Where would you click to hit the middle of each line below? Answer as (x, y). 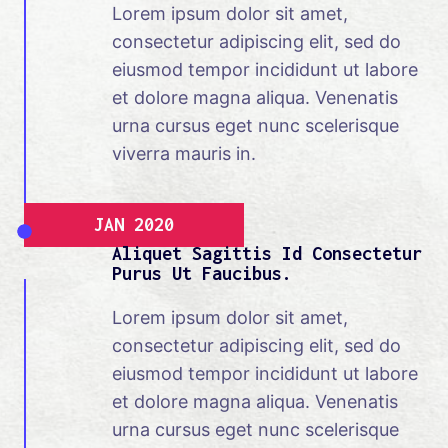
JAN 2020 (134, 225)
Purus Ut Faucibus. (202, 274)
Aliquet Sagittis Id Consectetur (267, 254)
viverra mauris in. (184, 154)
